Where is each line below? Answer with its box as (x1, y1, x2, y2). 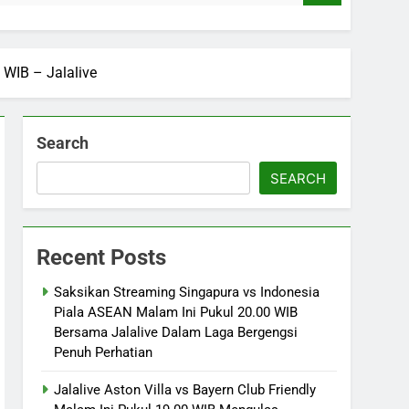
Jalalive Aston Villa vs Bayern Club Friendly (54, 381, 317, 398)
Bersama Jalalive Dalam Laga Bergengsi (54, 323, 299, 341)
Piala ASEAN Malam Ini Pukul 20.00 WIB (54, 303, 299, 320)
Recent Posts (37, 244, 167, 270)
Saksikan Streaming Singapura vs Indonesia (54, 283, 320, 300)
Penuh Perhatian (54, 343, 153, 361)
